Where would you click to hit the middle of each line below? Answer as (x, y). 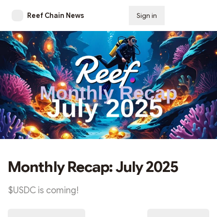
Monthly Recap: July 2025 (93, 167)
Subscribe (189, 15)
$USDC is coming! (43, 191)
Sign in (147, 15)
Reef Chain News (56, 15)
